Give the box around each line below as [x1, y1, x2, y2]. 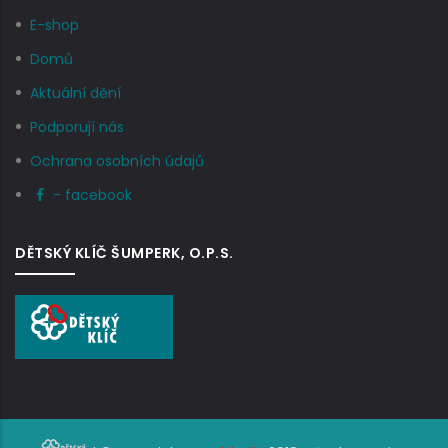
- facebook [53, 185, 132, 205]
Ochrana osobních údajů [30, 151, 204, 171]
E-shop [30, 15, 79, 35]
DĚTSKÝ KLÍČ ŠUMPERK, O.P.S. [15, 243, 234, 263]
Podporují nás [30, 117, 124, 137]
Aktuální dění [30, 83, 121, 103]
